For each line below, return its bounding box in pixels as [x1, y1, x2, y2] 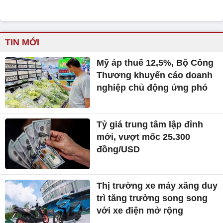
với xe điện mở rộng [97, 206, 184, 216]
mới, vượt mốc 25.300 [97, 131, 191, 142]
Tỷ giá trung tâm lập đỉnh [97, 119, 204, 129]
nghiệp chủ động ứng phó [97, 82, 208, 93]
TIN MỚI [5, 37, 39, 47]
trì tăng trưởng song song [97, 193, 208, 204]
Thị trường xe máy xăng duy [97, 181, 218, 191]
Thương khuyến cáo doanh [97, 70, 213, 80]
